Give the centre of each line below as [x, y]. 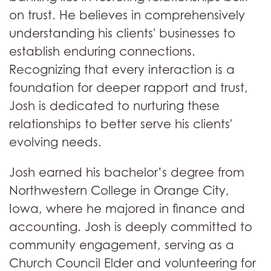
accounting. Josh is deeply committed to [131, 227]
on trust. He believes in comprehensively [127, 15]
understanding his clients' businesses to [122, 33]
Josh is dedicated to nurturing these [114, 106]
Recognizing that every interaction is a [122, 70]
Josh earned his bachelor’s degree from [127, 172]
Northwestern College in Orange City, [119, 191]
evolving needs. [55, 142]
